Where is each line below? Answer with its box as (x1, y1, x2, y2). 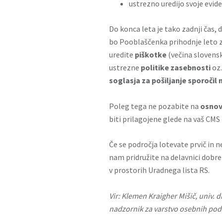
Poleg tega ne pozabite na (109, 101, 200, 111)
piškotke (135, 50, 166, 59)
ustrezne (109, 62, 141, 72)
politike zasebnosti (141, 62, 211, 72)
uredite (109, 50, 135, 59)
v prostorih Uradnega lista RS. (109, 165, 210, 175)
